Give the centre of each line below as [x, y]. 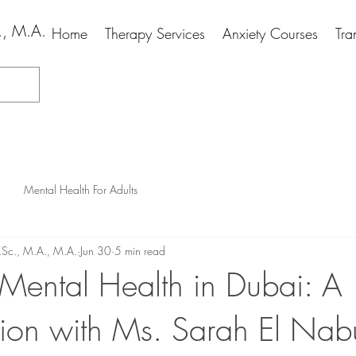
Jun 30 [96, 250]
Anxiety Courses [270, 33]
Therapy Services [155, 33]
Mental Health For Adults [81, 189]
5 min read [140, 250]
